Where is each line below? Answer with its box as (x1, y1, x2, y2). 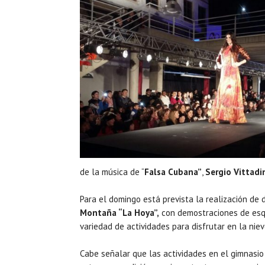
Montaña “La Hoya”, (80, 206, 159, 218)
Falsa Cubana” (144, 166, 202, 177)
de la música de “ (80, 166, 144, 177)
